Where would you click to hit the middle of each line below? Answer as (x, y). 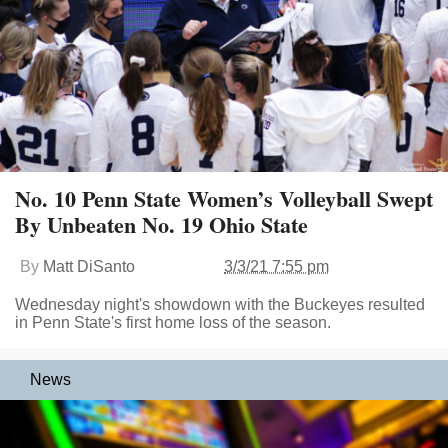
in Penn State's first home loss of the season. (173, 323)
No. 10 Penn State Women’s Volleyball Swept (224, 199)
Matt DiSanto (89, 267)
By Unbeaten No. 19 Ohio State (161, 225)
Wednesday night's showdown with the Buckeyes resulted (220, 305)
